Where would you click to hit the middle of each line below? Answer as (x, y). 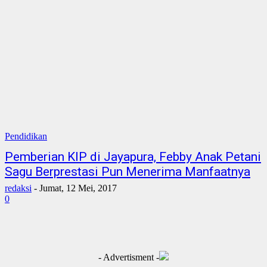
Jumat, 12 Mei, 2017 (78, 188)
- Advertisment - (129, 257)
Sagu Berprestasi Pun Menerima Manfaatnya (128, 172)
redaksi (18, 188)
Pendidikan (26, 136)
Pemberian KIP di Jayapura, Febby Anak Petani (133, 157)
